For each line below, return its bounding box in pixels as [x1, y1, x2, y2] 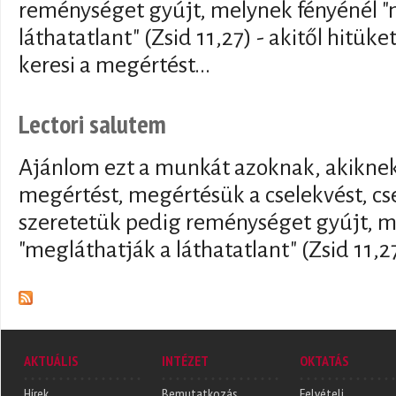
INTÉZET [162, 352, 209, 370]
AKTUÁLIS [24, 352, 79, 370]
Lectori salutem [19, 106, 166, 141]
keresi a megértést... [19, 52, 210, 78]
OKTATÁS [300, 352, 349, 370]
